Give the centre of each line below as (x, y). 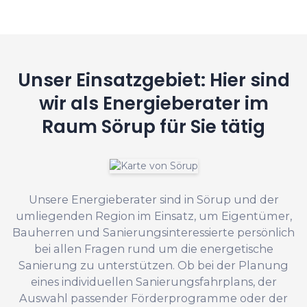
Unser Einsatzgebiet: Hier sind (153, 80)
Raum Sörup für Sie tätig (153, 127)
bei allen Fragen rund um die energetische (153, 249)
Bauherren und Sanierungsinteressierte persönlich (153, 233)
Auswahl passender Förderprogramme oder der (153, 298)
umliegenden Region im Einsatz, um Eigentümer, (153, 216)
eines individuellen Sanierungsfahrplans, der (153, 282)
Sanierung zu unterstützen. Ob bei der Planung (153, 266)
